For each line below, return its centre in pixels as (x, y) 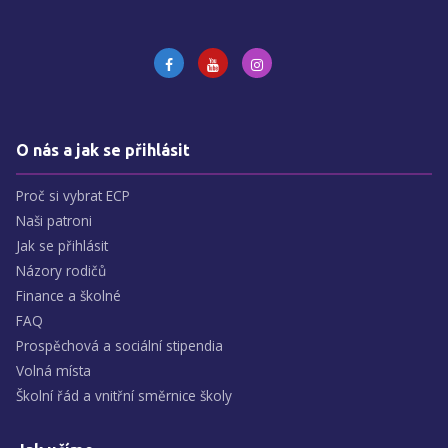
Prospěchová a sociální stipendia (119, 345)
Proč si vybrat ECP (73, 195)
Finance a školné (68, 295)
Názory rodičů (61, 270)
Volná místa (53, 370)
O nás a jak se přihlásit (103, 149)
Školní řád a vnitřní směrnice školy (124, 395)
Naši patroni (54, 220)
